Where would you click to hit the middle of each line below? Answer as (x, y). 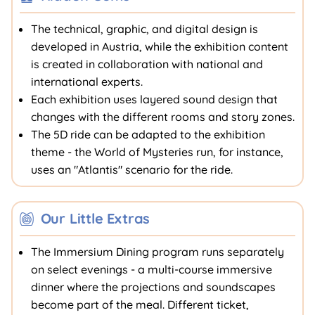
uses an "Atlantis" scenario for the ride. (131, 169)
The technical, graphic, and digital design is (144, 29)
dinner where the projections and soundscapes (153, 287)
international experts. (86, 82)
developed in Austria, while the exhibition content (159, 46)
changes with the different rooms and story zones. (162, 117)
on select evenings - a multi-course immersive (151, 269)
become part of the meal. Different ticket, (140, 304)
